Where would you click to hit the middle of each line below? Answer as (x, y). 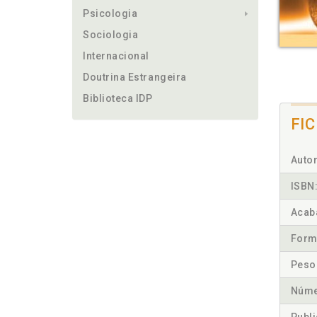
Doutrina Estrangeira (135, 77)
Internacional (116, 56)
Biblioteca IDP (118, 98)
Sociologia (111, 35)
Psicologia (110, 13)
